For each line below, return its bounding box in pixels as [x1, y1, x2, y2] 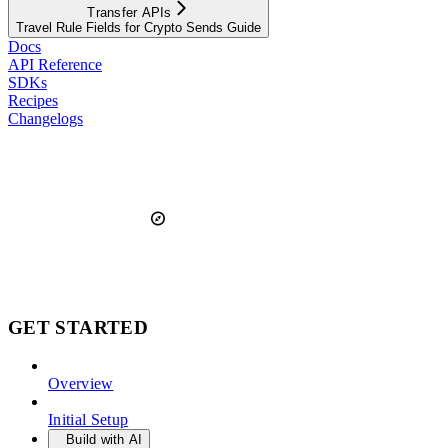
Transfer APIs [87, 4, 172, 20]
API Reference [8, 55, 102, 73]
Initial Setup [48, 411, 129, 429]
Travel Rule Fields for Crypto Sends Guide [16, 19, 261, 35]
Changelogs [8, 109, 83, 127]
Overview [48, 375, 114, 393]
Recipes [8, 91, 58, 109]
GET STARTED [8, 316, 149, 338]
